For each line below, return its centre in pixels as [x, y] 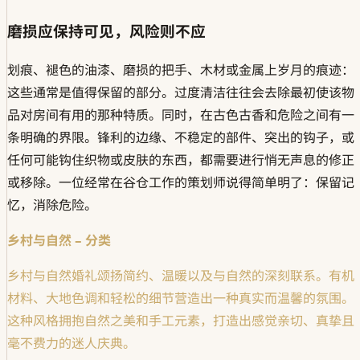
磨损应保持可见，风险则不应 [106, 31]
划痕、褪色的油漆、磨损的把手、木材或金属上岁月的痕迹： [181, 70]
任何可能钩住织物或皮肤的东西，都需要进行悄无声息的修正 [181, 160]
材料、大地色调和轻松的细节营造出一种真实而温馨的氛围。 [181, 299]
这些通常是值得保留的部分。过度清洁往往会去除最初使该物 [181, 93]
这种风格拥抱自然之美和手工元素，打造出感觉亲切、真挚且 [181, 321]
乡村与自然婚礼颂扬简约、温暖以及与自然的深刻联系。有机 [181, 276]
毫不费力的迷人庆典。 [72, 344]
